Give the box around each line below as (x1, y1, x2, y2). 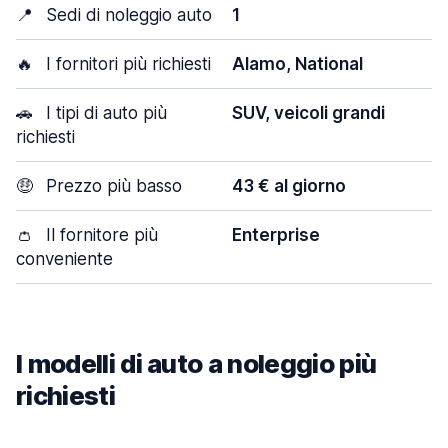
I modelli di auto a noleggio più (16, 348, 377, 379)
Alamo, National (232, 54, 363, 74)
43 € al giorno (232, 176, 346, 196)
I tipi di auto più (41, 103, 167, 123)
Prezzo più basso (41, 176, 182, 196)
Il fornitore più (41, 225, 158, 245)
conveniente (16, 249, 113, 269)
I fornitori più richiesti (41, 54, 211, 74)
